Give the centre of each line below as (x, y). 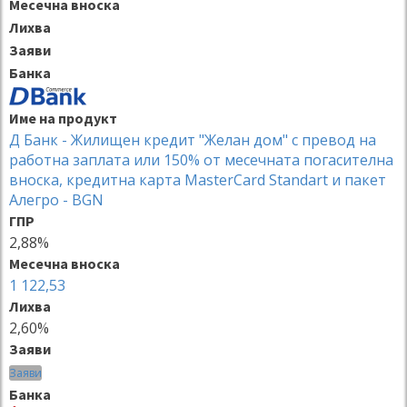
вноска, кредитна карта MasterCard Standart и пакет (198, 179)
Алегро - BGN (56, 199)
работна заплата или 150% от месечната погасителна (201, 159)
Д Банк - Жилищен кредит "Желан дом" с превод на (193, 139)
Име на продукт (63, 118)
